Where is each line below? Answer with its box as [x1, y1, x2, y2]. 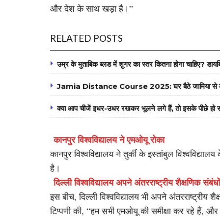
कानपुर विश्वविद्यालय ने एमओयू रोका [54, 133, 165, 146]
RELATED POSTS [50, 32, 123, 44]
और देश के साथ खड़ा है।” [50, 2, 133, 14]
